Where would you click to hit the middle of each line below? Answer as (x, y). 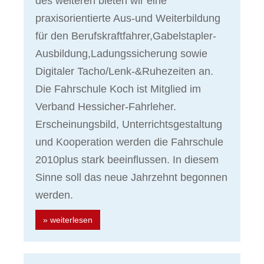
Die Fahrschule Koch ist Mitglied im (118, 89)
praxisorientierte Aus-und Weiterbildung (128, 19)
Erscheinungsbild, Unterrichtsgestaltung (129, 125)
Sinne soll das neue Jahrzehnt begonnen (131, 178)
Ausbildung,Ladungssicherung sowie (121, 54)
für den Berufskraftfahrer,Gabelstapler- (126, 36)
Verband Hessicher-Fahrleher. (106, 107)
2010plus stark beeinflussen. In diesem (127, 160)
